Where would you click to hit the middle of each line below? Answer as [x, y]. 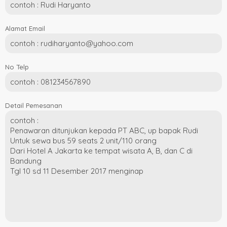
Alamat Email [25, 29]
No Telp [17, 67]
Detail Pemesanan [34, 106]
